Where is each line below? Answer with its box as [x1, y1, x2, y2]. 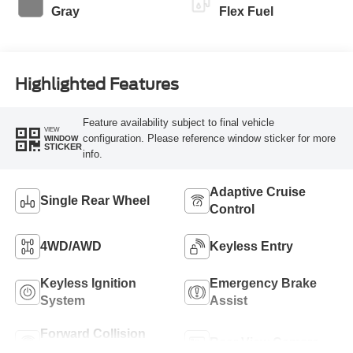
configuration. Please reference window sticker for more [82, 132, 336, 144]
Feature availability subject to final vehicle [82, 116, 274, 128]
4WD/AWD [39, 240, 102, 254]
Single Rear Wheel [39, 194, 150, 208]
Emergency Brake [210, 277, 317, 291]
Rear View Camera [210, 336, 319, 350]
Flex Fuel [219, 5, 273, 19]
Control [210, 203, 255, 217]
